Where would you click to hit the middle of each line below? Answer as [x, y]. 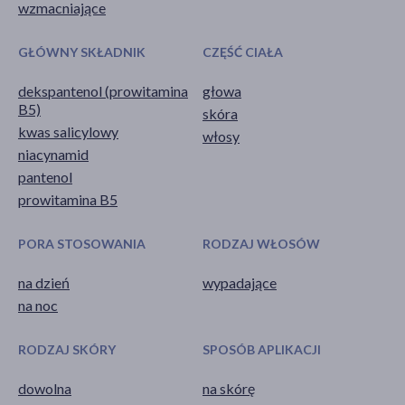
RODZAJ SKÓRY [67, 349]
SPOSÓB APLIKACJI [262, 349]
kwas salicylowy [68, 131]
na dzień [44, 282]
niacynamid [53, 154]
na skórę [229, 388]
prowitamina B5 [68, 199]
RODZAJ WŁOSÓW [261, 243]
